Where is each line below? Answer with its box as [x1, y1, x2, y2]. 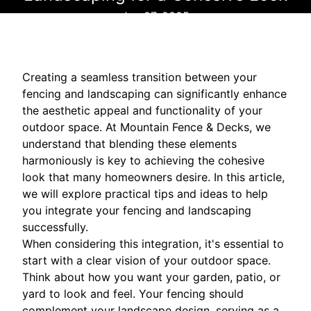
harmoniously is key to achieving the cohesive [22, 153, 264, 168]
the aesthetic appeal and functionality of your [22, 103, 262, 118]
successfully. [22, 220, 88, 235]
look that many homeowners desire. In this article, [22, 170, 285, 185]
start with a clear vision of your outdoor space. [22, 253, 271, 268]
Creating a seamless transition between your [22, 70, 257, 85]
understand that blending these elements [22, 137, 237, 151]
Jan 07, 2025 [121, 9, 190, 24]
